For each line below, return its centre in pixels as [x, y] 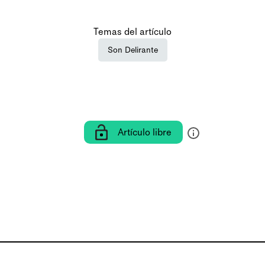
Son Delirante [132, 50]
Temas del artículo [132, 32]
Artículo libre [144, 132]
